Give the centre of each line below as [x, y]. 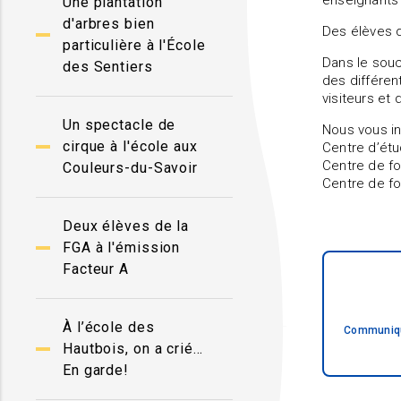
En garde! [96, 370]
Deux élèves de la [126, 226]
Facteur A [96, 269]
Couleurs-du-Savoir [131, 168]
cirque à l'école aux [130, 146]
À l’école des [109, 327]
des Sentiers [108, 67]
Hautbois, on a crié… [133, 349]
